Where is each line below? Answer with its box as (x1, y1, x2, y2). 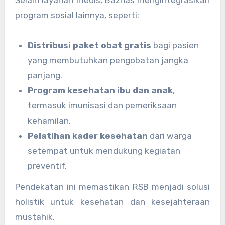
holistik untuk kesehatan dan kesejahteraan (15, 197, 210, 207)
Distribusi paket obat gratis (28, 40, 152, 50)
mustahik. (15, 212, 55, 222)
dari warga (148, 130, 192, 141)
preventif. (28, 160, 67, 171)
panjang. (28, 70, 63, 80)
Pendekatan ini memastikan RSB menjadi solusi (15, 182, 210, 192)
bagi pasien (151, 40, 199, 50)
